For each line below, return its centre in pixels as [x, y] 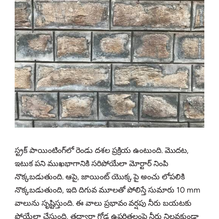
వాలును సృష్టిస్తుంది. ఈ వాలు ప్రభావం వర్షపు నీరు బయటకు [103, 203]
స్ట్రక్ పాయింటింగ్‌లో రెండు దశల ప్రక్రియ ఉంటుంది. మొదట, [102, 151]
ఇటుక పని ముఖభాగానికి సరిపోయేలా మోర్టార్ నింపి [92, 164]
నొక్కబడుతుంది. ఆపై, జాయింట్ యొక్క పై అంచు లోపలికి [100, 177]
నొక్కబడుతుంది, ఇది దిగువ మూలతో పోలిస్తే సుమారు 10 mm [108, 190]
